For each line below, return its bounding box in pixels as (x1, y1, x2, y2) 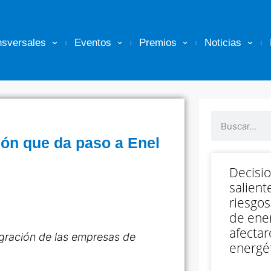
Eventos (74, 37, 111, 48)
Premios (139, 37, 177, 48)
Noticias (204, 37, 242, 48)
